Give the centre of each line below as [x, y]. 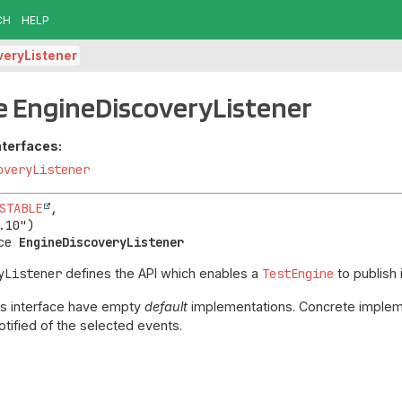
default [166, 306]
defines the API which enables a [162, 274]
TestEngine [298, 274]
